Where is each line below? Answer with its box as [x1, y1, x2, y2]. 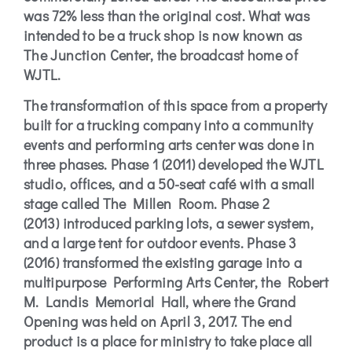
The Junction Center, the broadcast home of [24, 45, 299, 64]
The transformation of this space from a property [24, 96, 328, 115]
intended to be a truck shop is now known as [24, 25, 302, 45]
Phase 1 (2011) [111, 155, 196, 174]
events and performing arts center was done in [24, 135, 315, 155]
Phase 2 [220, 194, 270, 214]
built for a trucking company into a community [24, 115, 313, 135]
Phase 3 [247, 233, 297, 253]
